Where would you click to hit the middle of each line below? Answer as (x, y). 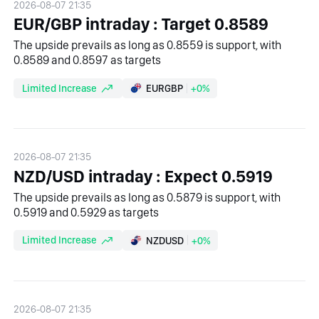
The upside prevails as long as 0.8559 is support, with (148, 45)
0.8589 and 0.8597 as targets (88, 60)
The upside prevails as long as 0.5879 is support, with (147, 197)
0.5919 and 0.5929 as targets (87, 212)
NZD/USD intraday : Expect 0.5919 (143, 176)
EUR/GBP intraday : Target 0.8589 (141, 24)
